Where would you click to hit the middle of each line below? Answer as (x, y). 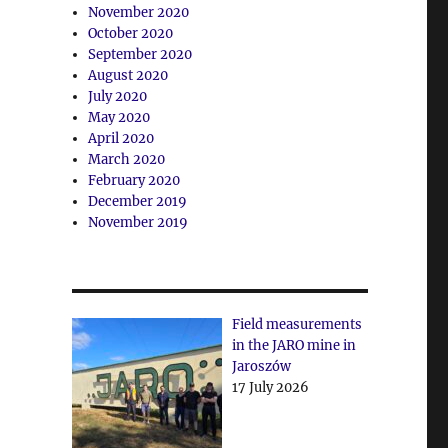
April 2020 (121, 138)
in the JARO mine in (293, 345)
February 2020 (134, 180)
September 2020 (140, 54)
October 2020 (131, 33)
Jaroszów (261, 366)
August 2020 (128, 75)
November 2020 (139, 12)
